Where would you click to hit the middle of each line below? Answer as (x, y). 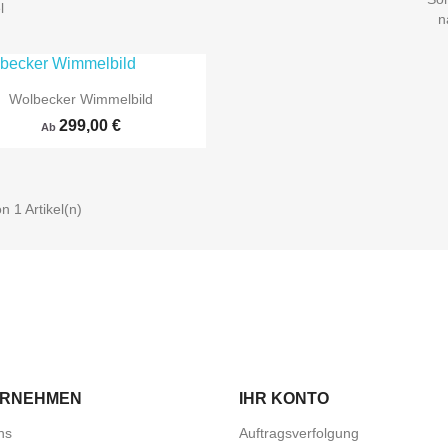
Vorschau (93, 325)
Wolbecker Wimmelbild (81, 99)
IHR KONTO (284, 399)
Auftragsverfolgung (299, 433)
